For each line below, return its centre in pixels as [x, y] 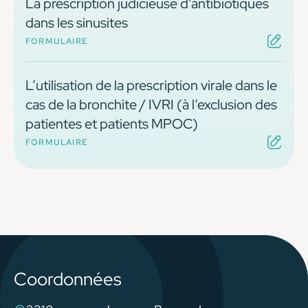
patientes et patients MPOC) [112, 124]
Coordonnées [68, 279]
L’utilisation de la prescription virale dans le [151, 86]
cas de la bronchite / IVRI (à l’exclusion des [151, 105]
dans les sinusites [77, 23]
